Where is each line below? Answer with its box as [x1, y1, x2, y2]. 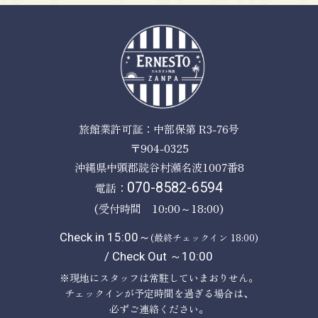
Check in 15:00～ [59, 230, 150, 245]
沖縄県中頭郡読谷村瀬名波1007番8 [74, 158, 244, 175]
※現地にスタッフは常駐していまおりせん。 [59, 270, 258, 285]
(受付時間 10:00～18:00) [94, 199, 224, 216]
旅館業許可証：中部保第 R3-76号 [79, 120, 239, 136]
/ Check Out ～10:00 [104, 249, 214, 264]
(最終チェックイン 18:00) [150, 231, 258, 245]
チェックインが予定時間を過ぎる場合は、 [64, 286, 253, 301]
